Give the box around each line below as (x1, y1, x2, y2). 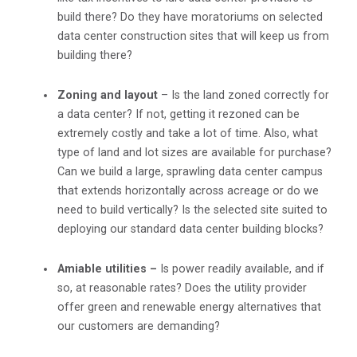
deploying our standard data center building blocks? (57, 222, 324, 237)
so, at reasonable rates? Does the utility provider (57, 281, 307, 296)
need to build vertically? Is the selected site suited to (57, 203, 328, 218)
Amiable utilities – (57, 262, 157, 277)
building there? (57, 49, 132, 63)
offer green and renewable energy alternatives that (57, 300, 321, 315)
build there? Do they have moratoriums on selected (57, 10, 323, 25)
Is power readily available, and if (157, 262, 324, 277)
